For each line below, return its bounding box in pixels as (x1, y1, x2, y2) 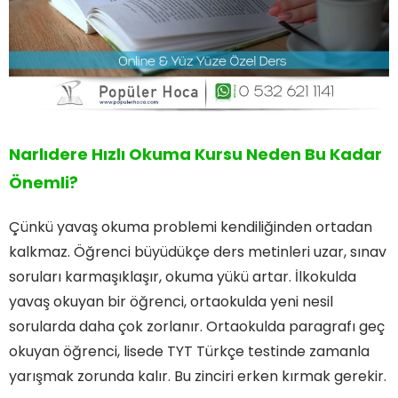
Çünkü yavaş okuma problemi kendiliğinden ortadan (9, 217, 372, 238)
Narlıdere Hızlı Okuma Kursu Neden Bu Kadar (9, 143, 382, 166)
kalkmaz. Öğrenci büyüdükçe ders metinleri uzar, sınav (9, 242, 386, 263)
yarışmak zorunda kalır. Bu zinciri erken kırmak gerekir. (9, 366, 386, 387)
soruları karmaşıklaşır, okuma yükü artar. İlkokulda (9, 267, 356, 288)
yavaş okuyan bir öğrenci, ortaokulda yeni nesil (9, 291, 333, 313)
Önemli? (9, 171, 78, 195)
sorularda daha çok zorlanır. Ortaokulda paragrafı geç (9, 316, 385, 338)
